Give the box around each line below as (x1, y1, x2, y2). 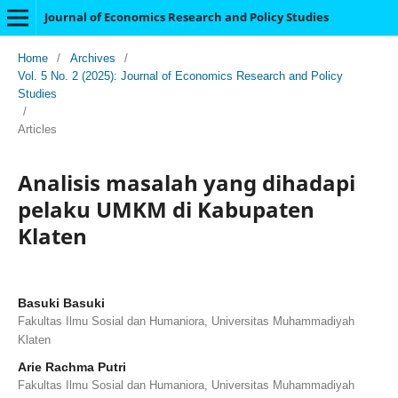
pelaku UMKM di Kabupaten (17, 194, 314, 224)
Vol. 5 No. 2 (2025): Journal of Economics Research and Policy (17, 68, 343, 83)
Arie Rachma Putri (17, 359, 126, 374)
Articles (17, 122, 57, 136)
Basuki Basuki (17, 295, 105, 310)
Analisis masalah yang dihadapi (17, 167, 355, 197)
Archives (69, 51, 115, 65)
